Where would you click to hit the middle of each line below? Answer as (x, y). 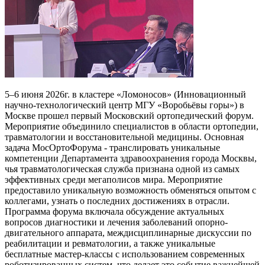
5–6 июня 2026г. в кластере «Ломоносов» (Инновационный (125, 94)
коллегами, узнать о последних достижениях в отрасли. (117, 201)
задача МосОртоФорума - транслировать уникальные (112, 147)
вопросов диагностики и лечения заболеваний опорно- (116, 222)
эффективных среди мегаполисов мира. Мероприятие (114, 179)
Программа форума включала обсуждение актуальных (114, 211)
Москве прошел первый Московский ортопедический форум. (129, 115)
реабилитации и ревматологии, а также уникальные (110, 243)
